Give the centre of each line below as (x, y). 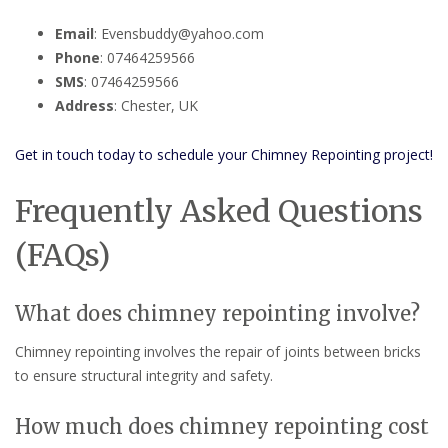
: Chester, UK (156, 106)
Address (84, 106)
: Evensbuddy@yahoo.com (179, 34)
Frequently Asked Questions (219, 211)
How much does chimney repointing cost (222, 426)
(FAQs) (62, 255)
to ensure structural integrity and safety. (144, 376)
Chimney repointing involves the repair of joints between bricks (218, 352)
